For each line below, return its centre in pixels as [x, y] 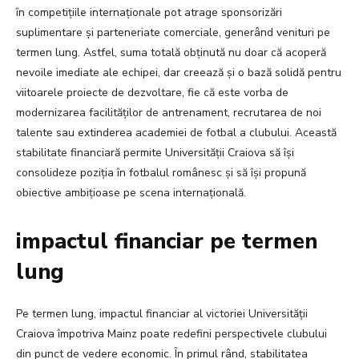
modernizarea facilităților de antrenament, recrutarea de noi [169, 113]
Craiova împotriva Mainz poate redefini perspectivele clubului [171, 334]
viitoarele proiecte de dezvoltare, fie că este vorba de [152, 93]
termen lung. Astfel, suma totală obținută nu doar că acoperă [171, 53]
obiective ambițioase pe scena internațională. [131, 193]
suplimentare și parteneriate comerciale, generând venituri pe [173, 33]
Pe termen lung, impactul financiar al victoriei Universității [162, 314]
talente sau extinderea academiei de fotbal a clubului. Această [176, 133]
